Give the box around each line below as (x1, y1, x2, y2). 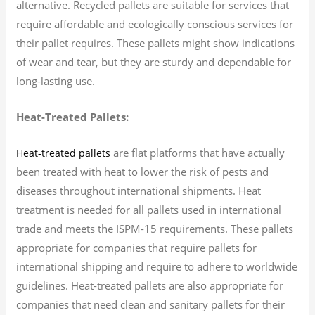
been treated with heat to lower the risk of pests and (16, 164, 269, 179)
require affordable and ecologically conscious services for (16, 16, 294, 31)
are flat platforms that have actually (110, 145, 285, 160)
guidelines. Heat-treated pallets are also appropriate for (16, 278, 284, 292)
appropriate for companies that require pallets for (16, 240, 257, 255)
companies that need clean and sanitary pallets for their (16, 297, 285, 311)
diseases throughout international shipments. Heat (16, 183, 262, 198)
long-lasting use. (16, 73, 96, 88)
